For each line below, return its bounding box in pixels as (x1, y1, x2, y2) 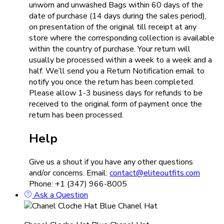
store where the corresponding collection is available (29, 32, 214, 43)
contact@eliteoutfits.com (109, 167, 200, 178)
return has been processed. (29, 109, 123, 120)
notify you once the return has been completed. (29, 76, 194, 87)
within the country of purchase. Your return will (29, 43, 190, 54)
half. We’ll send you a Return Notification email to (29, 65, 204, 76)
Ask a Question (32, 189, 88, 200)
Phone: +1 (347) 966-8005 (29, 178, 127, 189)
